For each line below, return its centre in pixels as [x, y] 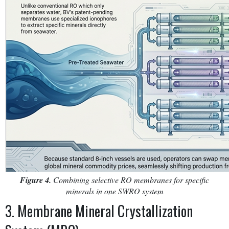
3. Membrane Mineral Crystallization [99, 211]
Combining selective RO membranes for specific [130, 179]
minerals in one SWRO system [114, 191]
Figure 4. [36, 180]
